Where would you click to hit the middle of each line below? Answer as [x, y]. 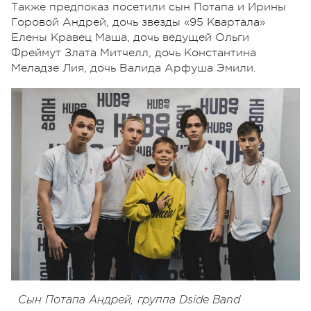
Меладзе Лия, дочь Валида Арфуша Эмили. [134, 68]
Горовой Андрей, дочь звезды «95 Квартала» [138, 22]
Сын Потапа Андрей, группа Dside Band [129, 301]
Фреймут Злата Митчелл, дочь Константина [134, 52]
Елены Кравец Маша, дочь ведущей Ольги [130, 37]
